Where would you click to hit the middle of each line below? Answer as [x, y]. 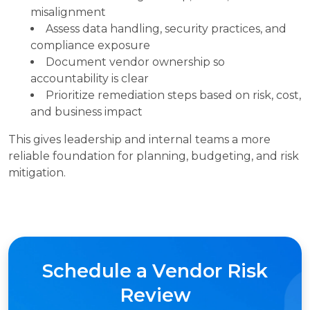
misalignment [68, 12]
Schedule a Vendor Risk [155, 271]
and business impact [86, 111]
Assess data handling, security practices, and [166, 28]
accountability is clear [90, 78]
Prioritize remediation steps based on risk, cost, [173, 95]
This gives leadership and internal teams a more [139, 139]
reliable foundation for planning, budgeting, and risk [154, 156]
